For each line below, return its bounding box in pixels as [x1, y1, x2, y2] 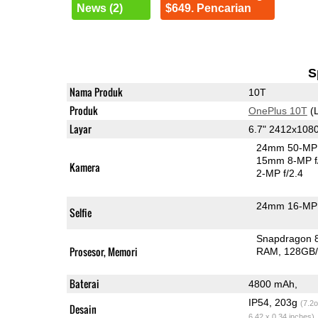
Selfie [69, 204, 92, 220]
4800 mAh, [248, 278, 297, 290]
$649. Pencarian [165, 1, 251, 14]
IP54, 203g [248, 296, 300, 308]
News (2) [76, 1, 123, 14]
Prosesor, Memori [69, 243, 138, 259]
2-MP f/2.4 [256, 167, 304, 179]
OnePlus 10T [248, 104, 307, 116]
